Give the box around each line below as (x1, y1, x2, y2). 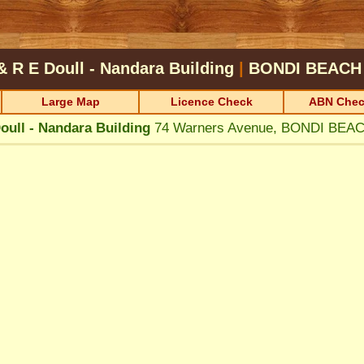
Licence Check (170, 95, 253, 108)
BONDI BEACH (248, 59, 362, 77)
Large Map (41, 95, 100, 108)
